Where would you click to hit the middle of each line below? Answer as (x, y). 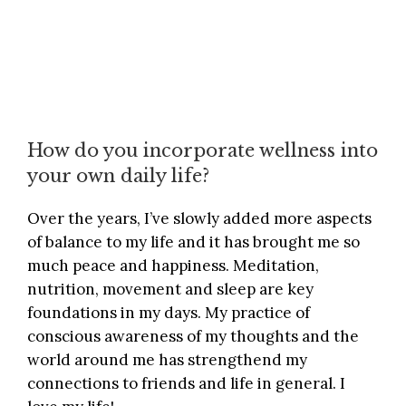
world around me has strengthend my (167, 359)
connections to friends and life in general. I (186, 383)
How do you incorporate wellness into (203, 150)
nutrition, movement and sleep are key (170, 289)
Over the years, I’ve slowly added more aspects (199, 218)
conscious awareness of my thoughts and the (193, 336)
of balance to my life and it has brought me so (193, 242)
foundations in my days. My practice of (169, 312)
